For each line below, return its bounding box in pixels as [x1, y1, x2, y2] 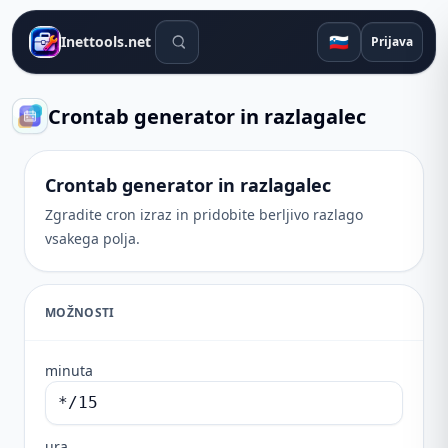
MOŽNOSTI [45, 303, 115, 321]
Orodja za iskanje [154, 20, 285, 42]
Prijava [371, 33, 414, 50]
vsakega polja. [45, 229, 140, 248]
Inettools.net [61, 32, 151, 51]
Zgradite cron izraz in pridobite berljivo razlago [45, 205, 363, 224]
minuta [45, 361, 93, 380]
